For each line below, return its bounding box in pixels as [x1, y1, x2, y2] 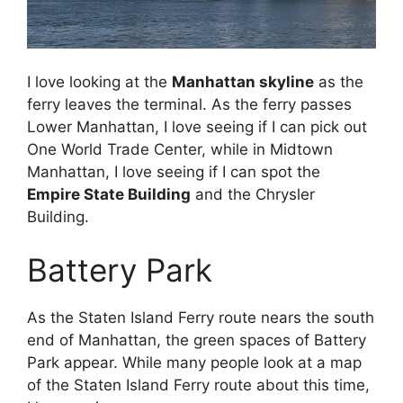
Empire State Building [27, 184, 191, 203]
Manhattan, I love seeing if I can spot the [27, 162, 320, 181]
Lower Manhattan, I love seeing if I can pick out [27, 117, 367, 136]
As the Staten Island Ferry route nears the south [27, 309, 374, 327]
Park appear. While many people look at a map [27, 354, 362, 372]
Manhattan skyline [172, 72, 314, 91]
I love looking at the [27, 72, 172, 91]
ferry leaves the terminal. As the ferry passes [27, 94, 352, 113]
